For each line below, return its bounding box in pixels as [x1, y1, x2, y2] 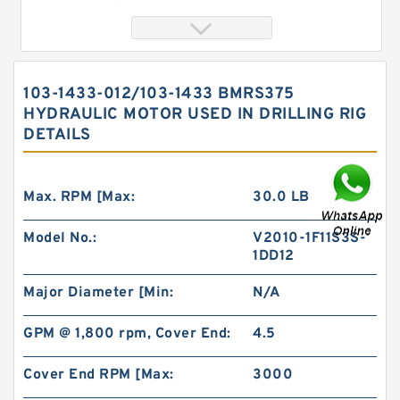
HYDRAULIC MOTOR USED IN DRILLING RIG [23, 104, 366, 125]
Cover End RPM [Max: [23, 366, 174, 384]
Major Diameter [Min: [23, 284, 173, 302]
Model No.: [23, 229, 96, 247]
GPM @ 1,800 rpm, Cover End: [23, 325, 231, 343]
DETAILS [23, 125, 91, 146]
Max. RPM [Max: [23, 188, 135, 206]
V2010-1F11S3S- [253, 229, 367, 247]
